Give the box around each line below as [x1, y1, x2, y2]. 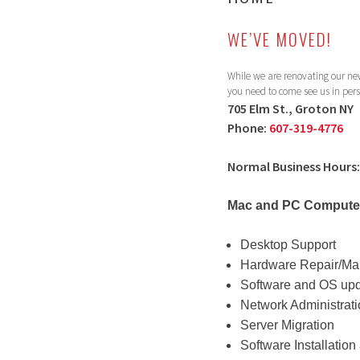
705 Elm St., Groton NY [227, 100, 354, 117]
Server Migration [240, 318, 334, 332]
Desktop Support [240, 238, 336, 252]
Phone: [227, 120, 269, 136]
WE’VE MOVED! [227, 27, 332, 51]
